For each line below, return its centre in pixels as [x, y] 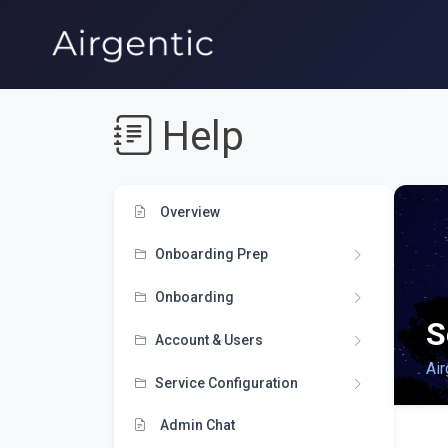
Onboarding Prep [211, 253]
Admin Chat [196, 424]
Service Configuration [226, 382]
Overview [188, 211]
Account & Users [209, 339]
